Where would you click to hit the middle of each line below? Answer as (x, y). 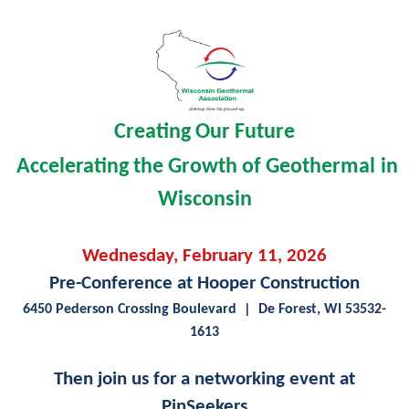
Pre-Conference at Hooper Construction (204, 283)
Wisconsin (204, 199)
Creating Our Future (204, 132)
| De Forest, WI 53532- (311, 309)
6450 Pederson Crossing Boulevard (130, 309)
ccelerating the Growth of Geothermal (202, 167)
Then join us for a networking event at (204, 379)
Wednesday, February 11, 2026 (204, 256)
